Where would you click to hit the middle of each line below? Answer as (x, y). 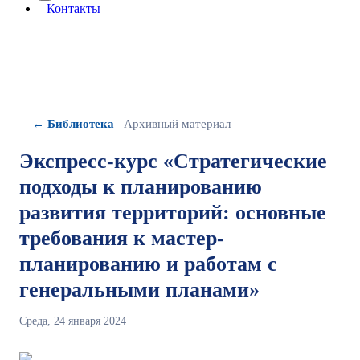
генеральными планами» (139, 290)
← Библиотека (73, 124)
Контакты (74, 8)
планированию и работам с (148, 264)
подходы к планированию (141, 187)
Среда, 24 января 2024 (73, 321)
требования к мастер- (122, 238)
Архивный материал (177, 124)
